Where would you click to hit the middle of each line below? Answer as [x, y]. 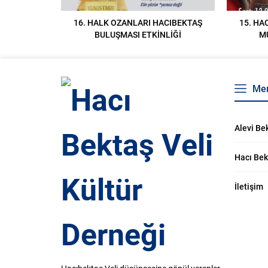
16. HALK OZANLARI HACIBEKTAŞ [138, 23]
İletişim [249, 187]
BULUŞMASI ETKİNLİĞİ [138, 35]
